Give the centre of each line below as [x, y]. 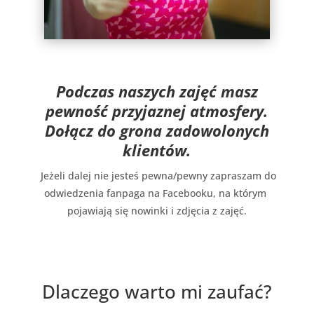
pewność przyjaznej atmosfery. [157, 111]
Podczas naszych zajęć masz [157, 91]
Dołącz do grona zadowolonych [157, 131]
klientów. [157, 150]
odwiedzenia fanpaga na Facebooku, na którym [157, 193]
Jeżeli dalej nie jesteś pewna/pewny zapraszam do [157, 176]
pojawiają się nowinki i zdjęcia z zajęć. [157, 211]
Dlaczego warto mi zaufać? [157, 292]
